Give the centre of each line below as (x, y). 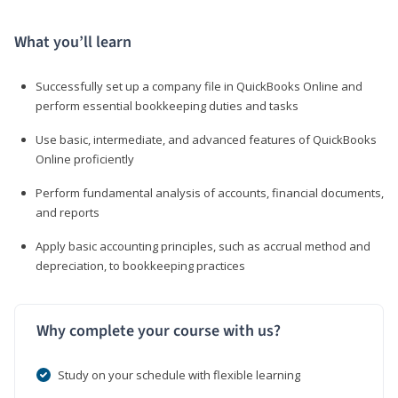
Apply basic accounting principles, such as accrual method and (203, 246)
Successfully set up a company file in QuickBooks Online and (199, 86)
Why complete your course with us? (159, 330)
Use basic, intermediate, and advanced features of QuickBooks (206, 139)
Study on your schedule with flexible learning (179, 374)
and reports (68, 212)
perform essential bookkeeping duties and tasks (167, 105)
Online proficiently (85, 159)
